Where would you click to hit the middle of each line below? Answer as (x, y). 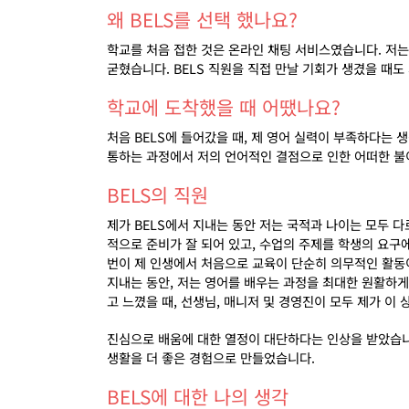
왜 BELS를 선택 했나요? (202, 19)
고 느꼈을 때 (140, 301)
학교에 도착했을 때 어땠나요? (224, 107)
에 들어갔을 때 (204, 136)
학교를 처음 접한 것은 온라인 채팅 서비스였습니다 (242, 49)
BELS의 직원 (157, 194)
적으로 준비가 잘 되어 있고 (179, 243)
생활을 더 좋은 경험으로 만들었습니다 (209, 357)
